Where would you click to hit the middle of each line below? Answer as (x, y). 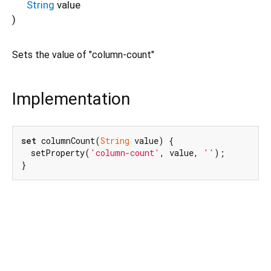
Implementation (71, 99)
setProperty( (56, 152)
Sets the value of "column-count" (83, 55)
